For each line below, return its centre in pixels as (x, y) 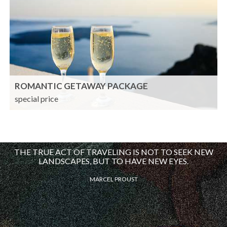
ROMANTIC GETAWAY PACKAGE (82, 86)
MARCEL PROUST (113, 179)
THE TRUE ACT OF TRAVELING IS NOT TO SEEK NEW (113, 152)
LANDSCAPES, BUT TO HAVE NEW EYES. (113, 161)
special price (37, 99)
